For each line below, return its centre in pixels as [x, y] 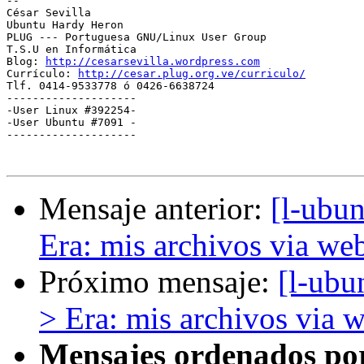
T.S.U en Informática [71, 50]
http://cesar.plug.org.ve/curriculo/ [192, 74]
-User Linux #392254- [71, 110]
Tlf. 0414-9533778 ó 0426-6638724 [110, 86]
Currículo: [42, 74]
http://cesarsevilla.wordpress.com [153, 62]
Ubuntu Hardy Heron [65, 25]
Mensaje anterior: [155, 209]
